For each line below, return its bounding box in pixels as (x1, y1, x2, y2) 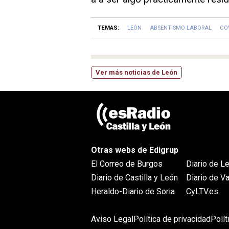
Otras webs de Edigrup (91, 145, 178, 155)
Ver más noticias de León (96, 68, 177, 76)
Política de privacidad (133, 214, 211, 224)
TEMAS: (97, 25, 119, 32)
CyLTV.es (186, 186, 218, 196)
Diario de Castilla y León (91, 172, 178, 182)
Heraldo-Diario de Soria (91, 186, 175, 196)
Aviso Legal (91, 214, 133, 224)
